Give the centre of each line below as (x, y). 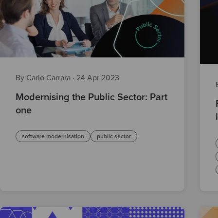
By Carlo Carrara (44, 78)
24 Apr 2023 (98, 78)
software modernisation (53, 136)
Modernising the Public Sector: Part (91, 97)
